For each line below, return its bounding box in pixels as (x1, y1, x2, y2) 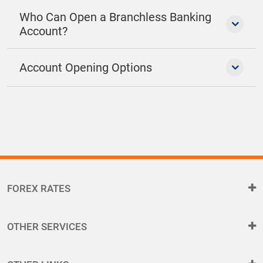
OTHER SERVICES (7, 221, 87, 233)
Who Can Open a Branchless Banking (19, 10, 211, 25)
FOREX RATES (7, 183, 70, 195)
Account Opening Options (19, 60, 152, 75)
